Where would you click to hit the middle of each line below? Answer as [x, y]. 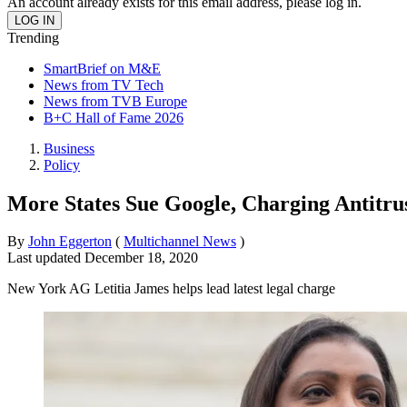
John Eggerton [70, 242]
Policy [62, 164]
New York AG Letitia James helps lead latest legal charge [171, 289]
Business [69, 148]
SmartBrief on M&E [102, 68]
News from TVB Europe [115, 101]
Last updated [46, 258]
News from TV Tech [104, 84]
